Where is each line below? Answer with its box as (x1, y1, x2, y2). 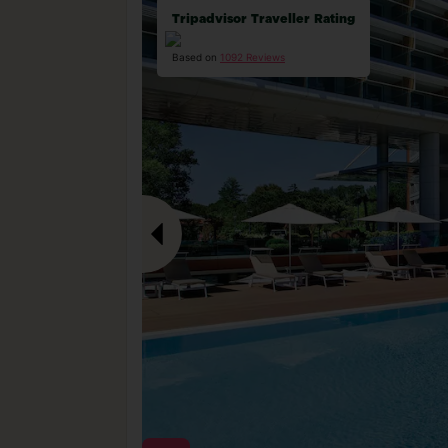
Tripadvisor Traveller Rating (172, 13, 355, 26)
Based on (172, 51, 220, 63)
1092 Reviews (220, 51, 285, 63)
